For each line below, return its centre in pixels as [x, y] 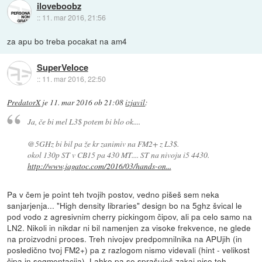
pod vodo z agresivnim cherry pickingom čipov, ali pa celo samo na [130, 217]
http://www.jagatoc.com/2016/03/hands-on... [99, 166]
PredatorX [24, 102]
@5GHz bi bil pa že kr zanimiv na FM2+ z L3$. [103, 144]
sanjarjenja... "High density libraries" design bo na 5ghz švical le [125, 206]
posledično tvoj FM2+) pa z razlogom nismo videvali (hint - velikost [129, 250]
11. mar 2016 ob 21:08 [87, 102]
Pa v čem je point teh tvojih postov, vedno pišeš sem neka [113, 194]
